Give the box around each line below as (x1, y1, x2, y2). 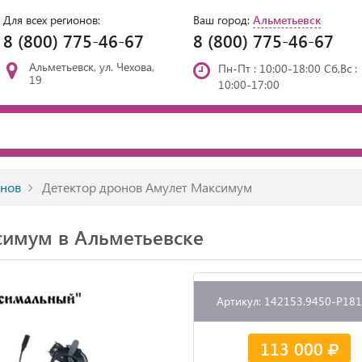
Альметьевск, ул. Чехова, (28, 59, 154, 74)
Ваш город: (193, 12, 253, 27)
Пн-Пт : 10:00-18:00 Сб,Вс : (218, 61, 357, 76)
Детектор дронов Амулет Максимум (39, 179, 252, 196)
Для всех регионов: (3, 12, 100, 27)
